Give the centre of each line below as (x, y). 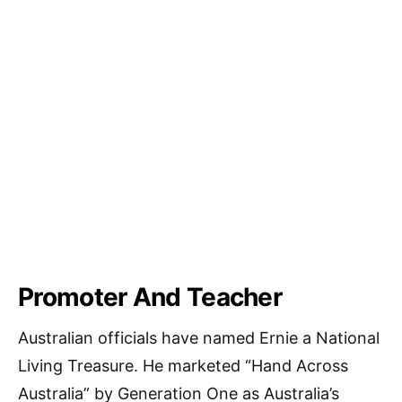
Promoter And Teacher (150, 297)
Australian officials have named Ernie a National (199, 338)
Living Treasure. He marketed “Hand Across (183, 366)
